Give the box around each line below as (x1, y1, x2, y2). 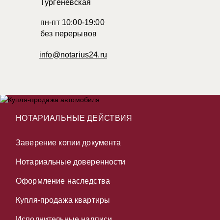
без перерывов (40, 29, 97, 38)
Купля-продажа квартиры (16, 196, 110, 204)
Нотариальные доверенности (16, 158, 126, 166)
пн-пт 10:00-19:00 (40, 18, 105, 27)
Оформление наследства (16, 177, 110, 185)
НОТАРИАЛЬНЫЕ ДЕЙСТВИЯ (16, 114, 133, 122)
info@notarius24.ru (39, 51, 107, 59)
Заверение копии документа (16, 138, 121, 147)
